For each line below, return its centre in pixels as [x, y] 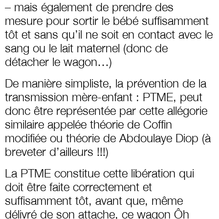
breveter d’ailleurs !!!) [57, 151]
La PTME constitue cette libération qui [99, 173]
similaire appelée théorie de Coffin [88, 124]
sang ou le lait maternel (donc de [86, 48]
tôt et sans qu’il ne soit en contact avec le [109, 34]
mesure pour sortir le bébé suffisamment [107, 20]
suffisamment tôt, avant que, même [94, 200]
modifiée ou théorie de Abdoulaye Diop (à [108, 138]
